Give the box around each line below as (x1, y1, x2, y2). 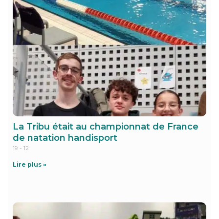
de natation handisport (13, 132, 117, 143)
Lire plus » (13, 160, 46, 168)
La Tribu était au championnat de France (13, 121, 198, 132)
